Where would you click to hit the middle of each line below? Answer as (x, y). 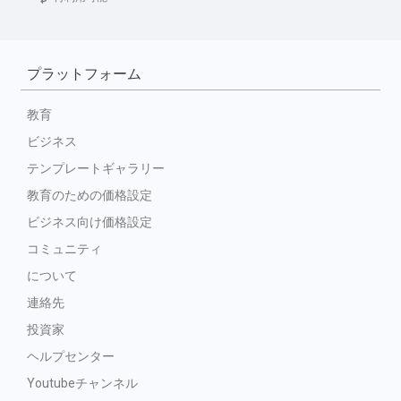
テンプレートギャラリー (96, 168)
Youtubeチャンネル (82, 383)
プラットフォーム (84, 74)
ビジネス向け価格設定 (90, 222)
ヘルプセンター (71, 356)
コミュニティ (64, 249)
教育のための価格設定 (90, 195)
